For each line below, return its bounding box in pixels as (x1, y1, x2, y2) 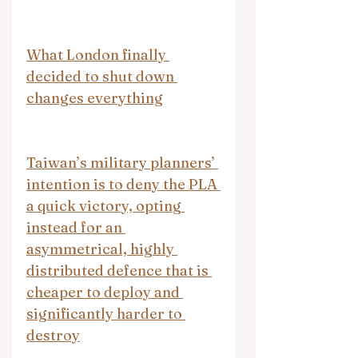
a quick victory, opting (26, 196, 185, 215)
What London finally (26, 45, 169, 64)
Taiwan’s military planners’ (26, 153, 218, 172)
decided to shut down (26, 66, 177, 86)
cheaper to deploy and (26, 282, 183, 301)
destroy (26, 325, 80, 344)
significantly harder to (26, 304, 185, 323)
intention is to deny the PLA (26, 174, 221, 193)
